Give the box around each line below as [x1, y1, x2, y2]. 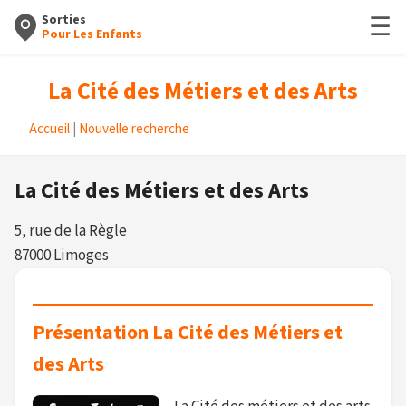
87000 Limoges [14, 245, 109, 266]
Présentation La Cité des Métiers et [33, 318, 343, 347]
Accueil [29, 120, 70, 139]
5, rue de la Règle [14, 220, 127, 242]
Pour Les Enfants [42, 25, 142, 43]
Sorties [42, 11, 86, 29]
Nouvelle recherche [79, 120, 189, 139]
